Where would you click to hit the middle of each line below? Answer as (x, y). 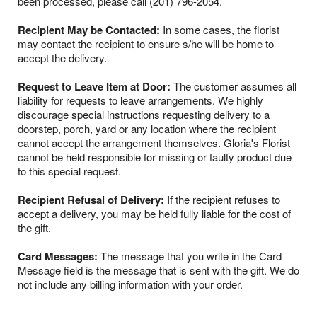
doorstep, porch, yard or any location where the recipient (147, 129)
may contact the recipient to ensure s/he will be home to (146, 44)
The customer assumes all (234, 86)
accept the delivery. (62, 58)
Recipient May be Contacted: (89, 30)
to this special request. (69, 171)
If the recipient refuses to (222, 200)
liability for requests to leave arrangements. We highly (140, 100)
